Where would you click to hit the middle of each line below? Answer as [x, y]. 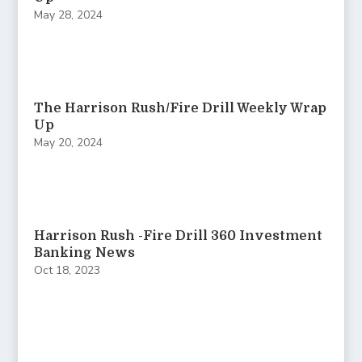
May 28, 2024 [69, 15]
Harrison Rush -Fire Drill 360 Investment [179, 236]
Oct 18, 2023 [67, 271]
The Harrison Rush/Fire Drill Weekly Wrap [181, 109]
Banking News [85, 253]
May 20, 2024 [69, 143]
